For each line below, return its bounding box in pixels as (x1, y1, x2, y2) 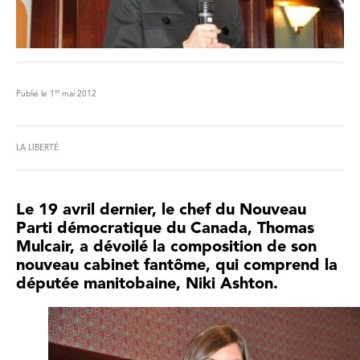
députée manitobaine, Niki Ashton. (16, 276, 278, 292)
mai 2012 (62, 89, 96, 98)
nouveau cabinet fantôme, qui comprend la (16, 257, 337, 274)
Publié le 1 (16, 89, 55, 98)
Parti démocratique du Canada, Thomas (16, 220, 314, 237)
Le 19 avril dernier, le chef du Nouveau (16, 202, 306, 219)
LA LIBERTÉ (16, 143, 59, 152)
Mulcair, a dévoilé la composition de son (16, 239, 317, 256)
